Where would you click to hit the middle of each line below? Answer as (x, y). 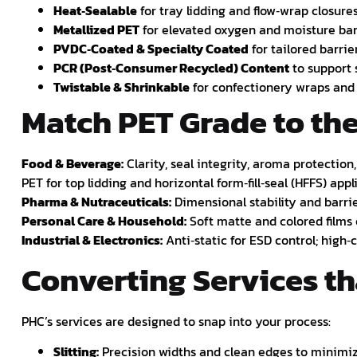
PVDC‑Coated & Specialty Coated (151, 48)
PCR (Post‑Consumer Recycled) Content (171, 67)
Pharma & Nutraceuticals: (96, 201)
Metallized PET (96, 29)
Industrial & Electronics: (92, 239)
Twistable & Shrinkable (122, 86)
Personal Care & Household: (104, 220)
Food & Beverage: (73, 163)
